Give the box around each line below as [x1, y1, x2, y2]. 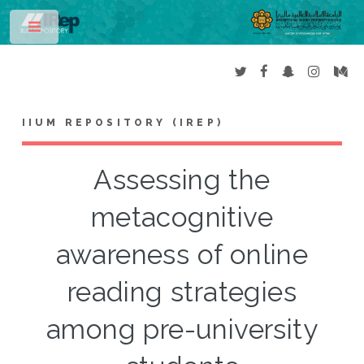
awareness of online [55, 239, 309, 271]
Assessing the [93, 164, 271, 197]
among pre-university [46, 314, 318, 346]
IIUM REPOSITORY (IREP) [21, 117, 224, 129]
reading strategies [67, 276, 297, 309]
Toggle [71, 24, 102, 36]
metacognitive [90, 201, 274, 234]
